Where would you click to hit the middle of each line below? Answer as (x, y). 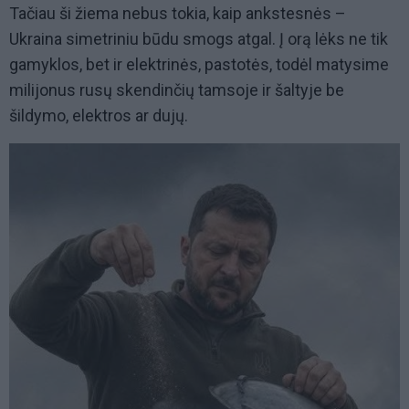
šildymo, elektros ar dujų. (99, 116)
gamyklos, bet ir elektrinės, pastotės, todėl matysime (199, 65)
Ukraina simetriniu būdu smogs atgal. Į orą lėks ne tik (199, 39)
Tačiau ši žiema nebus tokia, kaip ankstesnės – (178, 14)
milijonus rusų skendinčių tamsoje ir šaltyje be (177, 90)
